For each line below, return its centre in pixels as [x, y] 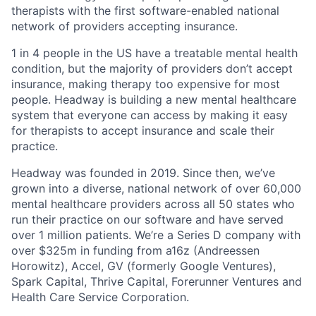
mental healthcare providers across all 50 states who [153, 204]
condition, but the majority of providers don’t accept [152, 68]
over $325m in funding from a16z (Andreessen [135, 250]
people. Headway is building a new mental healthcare [154, 99]
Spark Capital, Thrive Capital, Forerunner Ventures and [157, 281]
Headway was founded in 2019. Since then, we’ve [143, 173]
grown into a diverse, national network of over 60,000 [156, 188]
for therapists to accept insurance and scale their [143, 130]
